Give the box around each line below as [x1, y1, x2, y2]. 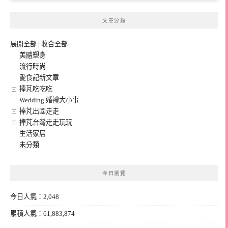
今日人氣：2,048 [10, 193, 59, 201]
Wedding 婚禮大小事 [19, 96, 79, 104]
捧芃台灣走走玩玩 [19, 118, 72, 126]
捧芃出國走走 [19, 107, 59, 115]
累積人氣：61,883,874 [10, 210, 75, 218]
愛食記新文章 [19, 73, 59, 81]
